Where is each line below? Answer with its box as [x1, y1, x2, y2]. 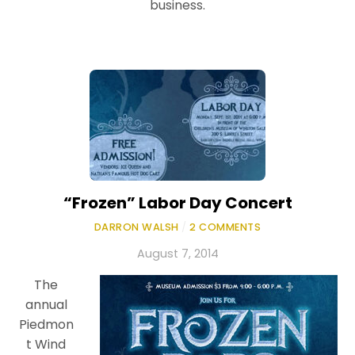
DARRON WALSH [94, 219, 179, 234]
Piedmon [18, 315, 74, 334]
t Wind [26, 334, 66, 353]
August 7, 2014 [136, 245, 219, 261]
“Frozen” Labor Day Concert [63, 191, 292, 214]
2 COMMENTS [189, 219, 261, 234]
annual [25, 295, 67, 314]
